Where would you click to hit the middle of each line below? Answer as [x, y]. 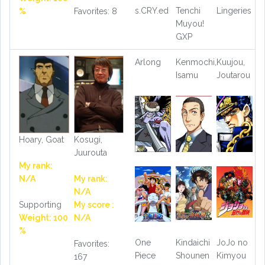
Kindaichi [193, 243]
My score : [94, 205]
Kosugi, [88, 140]
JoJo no [232, 243]
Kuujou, [230, 62]
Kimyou [231, 256]
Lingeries [234, 10]
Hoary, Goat [41, 140]
